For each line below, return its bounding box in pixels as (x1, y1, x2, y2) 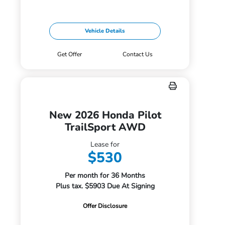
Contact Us (122, 50, 153, 58)
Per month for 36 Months (65, 171, 146, 180)
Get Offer (57, 50, 82, 58)
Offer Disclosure (83, 202, 128, 210)
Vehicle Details (85, 27, 126, 35)
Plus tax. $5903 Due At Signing (55, 181, 155, 191)
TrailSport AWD (64, 120, 146, 134)
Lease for (90, 140, 120, 149)
